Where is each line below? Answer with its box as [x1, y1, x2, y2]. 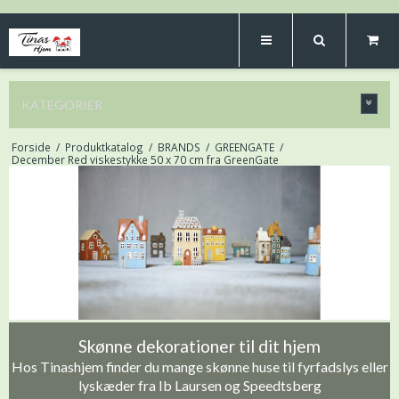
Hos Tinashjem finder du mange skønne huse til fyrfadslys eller [11, 357, 388, 375]
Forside [11, 140, 51, 154]
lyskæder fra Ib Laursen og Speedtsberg [77, 376, 322, 394]
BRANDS [157, 140, 200, 154]
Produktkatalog [64, 140, 143, 154]
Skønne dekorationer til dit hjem [78, 335, 321, 356]
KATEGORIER [21, 97, 102, 112]
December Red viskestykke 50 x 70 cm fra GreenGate [11, 152, 279, 167]
